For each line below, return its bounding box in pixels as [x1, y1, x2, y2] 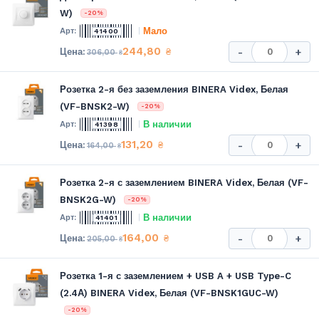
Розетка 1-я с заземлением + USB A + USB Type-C [60, 270, 291, 281]
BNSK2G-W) [60, 194, 116, 205]
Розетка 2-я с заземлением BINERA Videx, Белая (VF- [60, 177, 308, 188]
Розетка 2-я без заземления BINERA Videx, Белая [60, 83, 288, 95]
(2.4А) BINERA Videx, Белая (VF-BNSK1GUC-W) [60, 287, 278, 298]
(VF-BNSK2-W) [60, 100, 130, 112]
